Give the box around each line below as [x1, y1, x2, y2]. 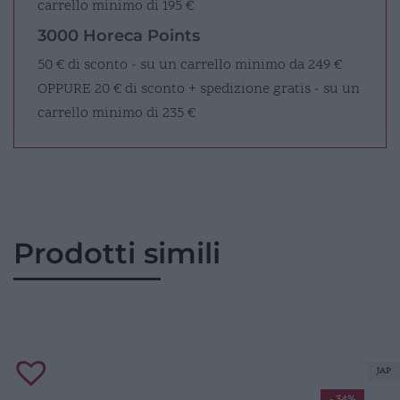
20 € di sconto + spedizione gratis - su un [91, 79, 360, 99]
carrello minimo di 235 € [37, 103, 196, 123]
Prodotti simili [13, 235, 221, 271]
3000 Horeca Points [37, 25, 200, 46]
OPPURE [37, 79, 91, 99]
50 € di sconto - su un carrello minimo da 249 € [37, 54, 342, 75]
